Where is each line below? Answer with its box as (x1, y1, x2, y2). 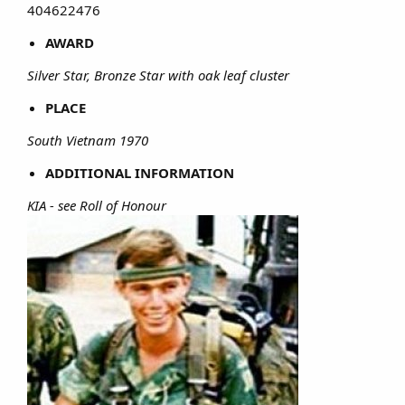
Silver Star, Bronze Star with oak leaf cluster (27, 65, 289, 84)
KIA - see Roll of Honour (27, 195, 166, 214)
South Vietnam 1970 (27, 130, 148, 149)
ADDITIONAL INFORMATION (45, 163, 234, 182)
